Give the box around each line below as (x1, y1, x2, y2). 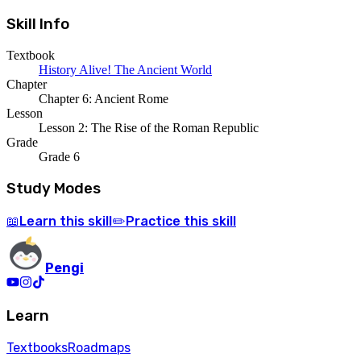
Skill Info (6, 15, 69, 34)
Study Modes (6, 179, 101, 197)
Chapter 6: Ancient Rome (39, 91, 168, 106)
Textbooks (6, 339, 68, 355)
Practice (126, 214, 180, 230)
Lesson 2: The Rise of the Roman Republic (39, 120, 259, 135)
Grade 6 (39, 149, 80, 164)
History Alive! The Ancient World (39, 62, 212, 77)
